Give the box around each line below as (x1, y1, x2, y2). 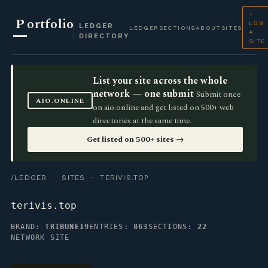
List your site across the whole (93, 74, 228, 88)
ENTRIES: (89, 223, 134, 231)
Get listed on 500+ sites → (86, 133, 184, 145)
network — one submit (93, 87, 194, 101)
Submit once (196, 89, 241, 100)
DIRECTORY (79, 32, 130, 40)
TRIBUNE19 (45, 223, 90, 231)
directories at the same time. (93, 115, 192, 127)
